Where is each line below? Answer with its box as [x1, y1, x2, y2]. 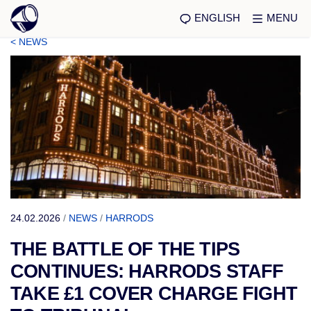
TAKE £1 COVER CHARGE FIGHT [10, 283, 297, 304]
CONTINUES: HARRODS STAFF [10, 261, 284, 282]
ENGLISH [194, 11, 240, 24]
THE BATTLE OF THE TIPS [10, 239, 240, 260]
